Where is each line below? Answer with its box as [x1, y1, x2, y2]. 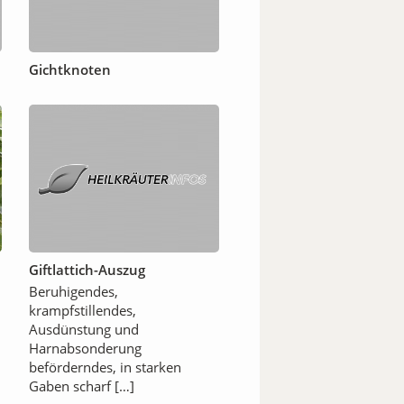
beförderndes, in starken [29, 358, 181, 377]
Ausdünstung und [29, 320, 139, 339]
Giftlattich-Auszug [29, 261, 145, 280]
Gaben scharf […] [29, 377, 134, 396]
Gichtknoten [29, 60, 111, 79]
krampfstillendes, [29, 301, 136, 320]
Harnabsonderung [29, 339, 142, 358]
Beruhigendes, [29, 282, 118, 301]
